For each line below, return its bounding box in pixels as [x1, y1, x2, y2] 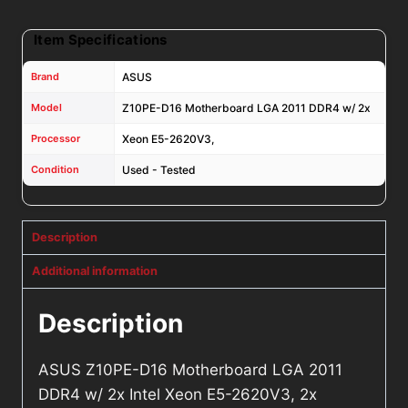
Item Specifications [34, 31, 168, 49]
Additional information [32, 264, 158, 279]
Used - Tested [122, 163, 196, 178]
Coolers [32, 19, 87, 38]
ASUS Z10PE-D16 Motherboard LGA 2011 [38, 361, 342, 380]
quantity [32, 44, 91, 63]
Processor [31, 132, 80, 146]
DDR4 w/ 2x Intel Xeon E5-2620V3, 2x [38, 385, 317, 404]
